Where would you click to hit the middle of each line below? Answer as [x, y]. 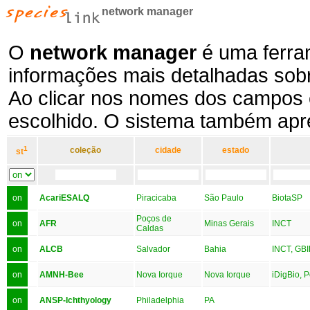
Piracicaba [156, 198]
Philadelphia [160, 300]
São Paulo [224, 198]
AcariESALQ [64, 198]
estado [236, 150]
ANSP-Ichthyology [75, 300]
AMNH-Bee [62, 274]
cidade [168, 150]
